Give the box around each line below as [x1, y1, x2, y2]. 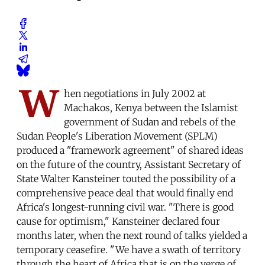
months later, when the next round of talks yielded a [17, 229, 247, 241]
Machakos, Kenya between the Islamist [64, 101, 238, 114]
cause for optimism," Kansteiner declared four [17, 215, 220, 227]
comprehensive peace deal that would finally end [17, 186, 233, 199]
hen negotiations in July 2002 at [64, 87, 206, 99]
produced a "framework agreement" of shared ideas [17, 144, 244, 156]
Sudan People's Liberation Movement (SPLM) [17, 130, 218, 142]
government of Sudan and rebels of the [64, 115, 235, 128]
